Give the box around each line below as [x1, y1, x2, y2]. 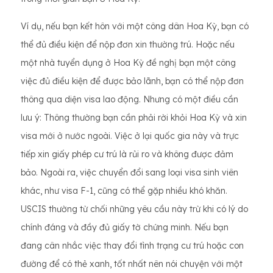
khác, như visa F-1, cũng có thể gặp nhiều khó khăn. [21, 185, 227, 196]
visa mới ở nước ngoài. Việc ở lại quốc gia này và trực [21, 130, 239, 141]
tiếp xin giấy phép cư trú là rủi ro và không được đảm [21, 149, 233, 160]
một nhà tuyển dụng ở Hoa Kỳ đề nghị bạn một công [21, 57, 236, 68]
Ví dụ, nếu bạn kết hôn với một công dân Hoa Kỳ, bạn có [21, 21, 249, 32]
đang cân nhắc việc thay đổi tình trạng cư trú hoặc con [21, 240, 244, 251]
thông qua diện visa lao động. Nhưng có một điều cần [21, 94, 238, 105]
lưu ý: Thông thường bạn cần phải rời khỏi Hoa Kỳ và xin [21, 112, 247, 123]
